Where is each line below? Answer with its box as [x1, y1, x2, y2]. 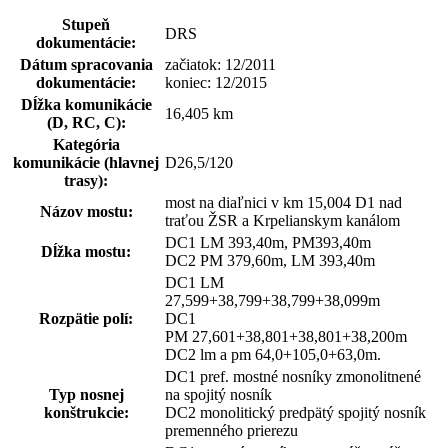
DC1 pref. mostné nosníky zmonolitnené [165, 367, 421, 385]
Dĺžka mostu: [41, 242, 131, 260]
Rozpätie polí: [39, 309, 133, 327]
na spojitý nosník [165, 385, 272, 403]
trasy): [64, 171, 108, 189]
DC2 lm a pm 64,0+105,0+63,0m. [165, 345, 381, 363]
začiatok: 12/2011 [165, 55, 276, 73]
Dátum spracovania [19, 55, 153, 73]
